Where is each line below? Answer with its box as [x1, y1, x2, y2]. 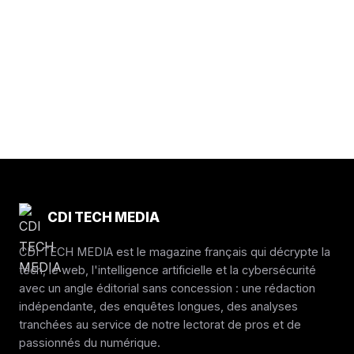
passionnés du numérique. [19, 336, 160, 350]
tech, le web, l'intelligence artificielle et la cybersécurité [19, 263, 316, 277]
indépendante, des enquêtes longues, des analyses [19, 299, 298, 314]
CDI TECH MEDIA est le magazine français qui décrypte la [19, 245, 330, 259]
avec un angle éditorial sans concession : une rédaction [19, 281, 315, 296]
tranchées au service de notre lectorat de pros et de [19, 318, 301, 332]
